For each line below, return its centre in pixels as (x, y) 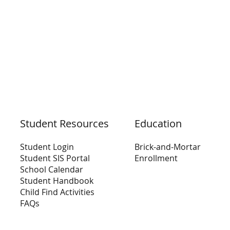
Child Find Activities (59, 192)
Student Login (47, 147)
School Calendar (52, 169)
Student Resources (65, 123)
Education (158, 123)
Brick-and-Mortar (167, 147)
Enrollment (156, 158)
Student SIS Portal (55, 158)
